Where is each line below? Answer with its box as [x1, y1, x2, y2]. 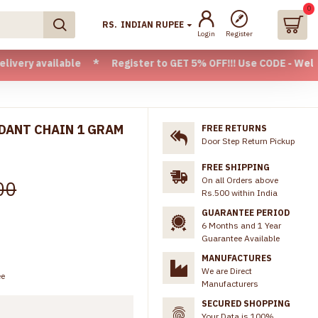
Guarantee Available [202, 233, 280, 243]
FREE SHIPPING [202, 162, 270, 172]
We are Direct [202, 265, 252, 276]
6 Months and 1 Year [202, 220, 281, 231]
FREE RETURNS [202, 123, 267, 133]
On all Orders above [202, 175, 278, 185]
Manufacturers [202, 278, 258, 289]
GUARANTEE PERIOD [202, 207, 290, 218]
